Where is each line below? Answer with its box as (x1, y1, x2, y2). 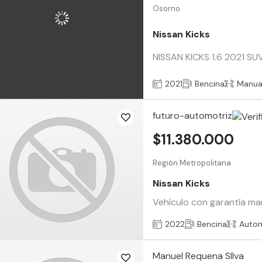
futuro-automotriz (153, 109, 233, 122)
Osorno (153, 4, 181, 14)
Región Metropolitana (153, 157, 232, 168)
